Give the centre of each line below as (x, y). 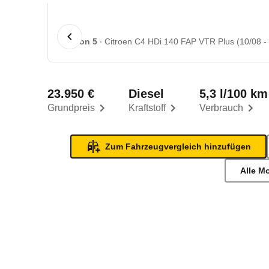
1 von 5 (83, 41)
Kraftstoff (147, 108)
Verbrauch (222, 108)
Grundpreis (71, 108)
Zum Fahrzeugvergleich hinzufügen (178, 147)
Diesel (147, 94)
